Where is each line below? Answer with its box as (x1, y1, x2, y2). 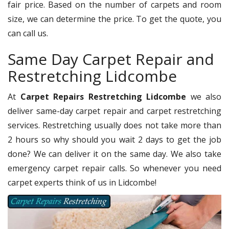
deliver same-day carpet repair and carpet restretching (8, 105, 221, 117)
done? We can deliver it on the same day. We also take (8, 148, 221, 159)
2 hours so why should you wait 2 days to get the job (8, 133, 221, 145)
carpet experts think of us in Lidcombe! (8, 176, 156, 188)
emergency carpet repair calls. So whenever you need (8, 162, 221, 174)
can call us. (8, 27, 48, 39)
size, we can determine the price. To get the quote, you (8, 13, 221, 25)
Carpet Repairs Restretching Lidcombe (20, 90, 186, 102)
